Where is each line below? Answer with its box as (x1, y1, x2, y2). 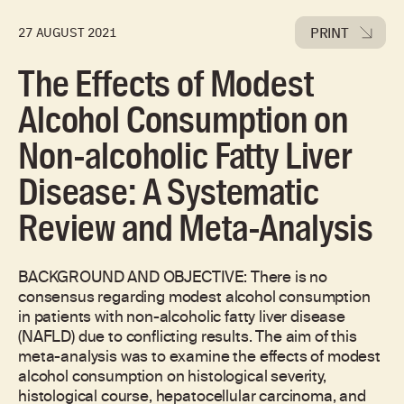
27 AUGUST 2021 (18, 25, 116, 40)
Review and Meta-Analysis (18, 207, 374, 250)
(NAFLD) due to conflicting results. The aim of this (18, 325, 357, 352)
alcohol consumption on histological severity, (18, 364, 326, 391)
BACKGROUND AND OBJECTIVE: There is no (18, 265, 328, 292)
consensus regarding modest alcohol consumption (18, 285, 371, 312)
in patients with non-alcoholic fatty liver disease (18, 305, 345, 332)
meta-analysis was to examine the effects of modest (18, 344, 381, 372)
